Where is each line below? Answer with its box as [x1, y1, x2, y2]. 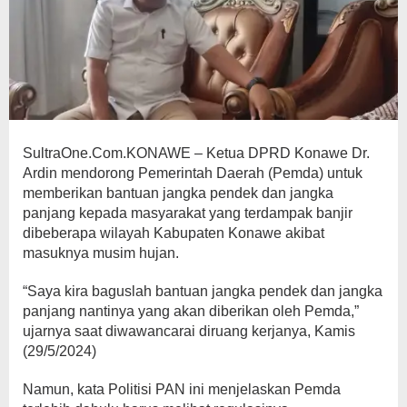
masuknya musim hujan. [23, 245, 179, 262]
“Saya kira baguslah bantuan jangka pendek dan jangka [23, 283, 382, 300]
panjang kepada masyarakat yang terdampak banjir [23, 205, 352, 222]
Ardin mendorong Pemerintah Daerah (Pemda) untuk [23, 165, 362, 182]
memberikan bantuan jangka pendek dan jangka [23, 185, 333, 202]
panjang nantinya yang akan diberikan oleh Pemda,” [23, 303, 359, 320]
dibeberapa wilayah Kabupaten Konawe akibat [23, 225, 324, 242]
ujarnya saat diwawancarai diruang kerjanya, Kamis [23, 323, 355, 340]
